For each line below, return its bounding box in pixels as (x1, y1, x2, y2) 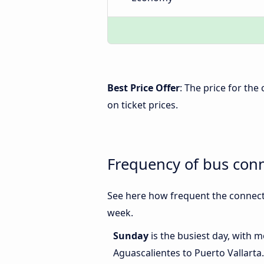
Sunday (113, 229, 151, 243)
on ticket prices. (107, 98, 178, 111)
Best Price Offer (107, 81, 180, 94)
